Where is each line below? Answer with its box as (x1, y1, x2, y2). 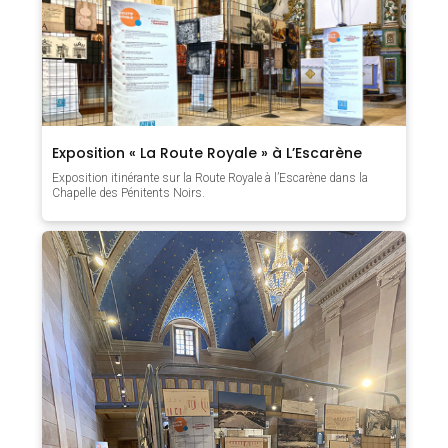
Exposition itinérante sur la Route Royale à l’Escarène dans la (52, 171, 369, 186)
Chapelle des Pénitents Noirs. (52, 186, 206, 201)
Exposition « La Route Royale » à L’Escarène (52, 143, 363, 164)
